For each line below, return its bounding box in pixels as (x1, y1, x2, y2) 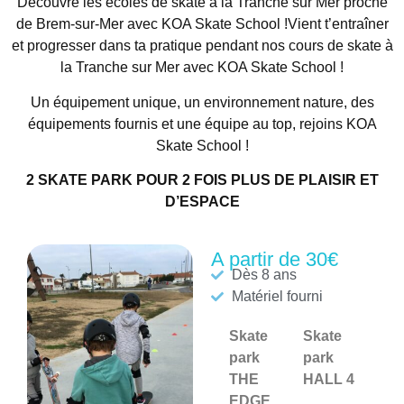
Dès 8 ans (231, 266, 297, 282)
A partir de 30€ (211, 247, 338, 271)
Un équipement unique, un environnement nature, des (30, 94, 374, 110)
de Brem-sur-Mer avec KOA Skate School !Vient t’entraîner (15, 16, 389, 32)
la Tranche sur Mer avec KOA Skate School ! (60, 60, 344, 76)
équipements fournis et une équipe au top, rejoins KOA (27, 115, 377, 132)
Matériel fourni (231, 288, 323, 304)
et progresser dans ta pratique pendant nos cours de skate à (11, 38, 393, 54)
